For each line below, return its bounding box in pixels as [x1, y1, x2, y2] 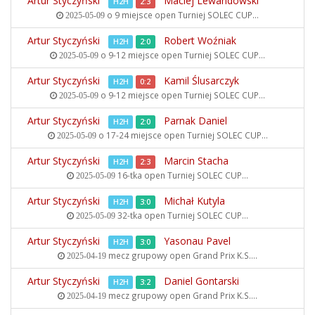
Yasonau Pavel [164, 234, 231, 247]
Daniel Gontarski [164, 274, 239, 288]
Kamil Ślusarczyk [164, 74, 239, 87]
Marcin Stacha [164, 154, 229, 167]
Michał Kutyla [164, 194, 225, 207]
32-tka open [115, 210, 167, 221]
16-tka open [115, 169, 167, 181]
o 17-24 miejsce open [96, 129, 187, 141]
